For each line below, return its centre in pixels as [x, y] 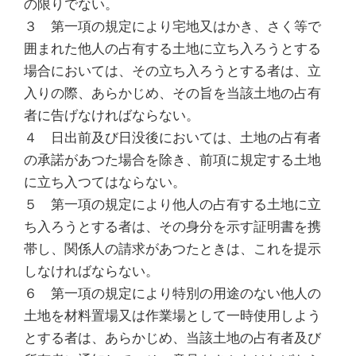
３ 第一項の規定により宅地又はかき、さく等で [172, 26]
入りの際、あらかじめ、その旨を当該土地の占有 [172, 93]
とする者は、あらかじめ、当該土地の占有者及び [172, 337]
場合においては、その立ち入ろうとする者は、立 [172, 70]
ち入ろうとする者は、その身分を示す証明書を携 [172, 226]
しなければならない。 [91, 271]
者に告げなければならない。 [112, 115]
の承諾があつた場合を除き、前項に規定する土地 [172, 159]
